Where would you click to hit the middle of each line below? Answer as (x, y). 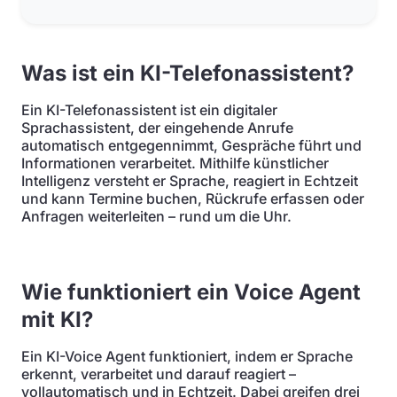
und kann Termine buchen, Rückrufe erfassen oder (193, 198)
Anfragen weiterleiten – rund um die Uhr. (156, 216)
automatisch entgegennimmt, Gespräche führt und (191, 145)
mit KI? (57, 319)
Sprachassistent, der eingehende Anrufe (157, 128)
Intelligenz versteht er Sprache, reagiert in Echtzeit (190, 181)
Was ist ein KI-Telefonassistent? (187, 73)
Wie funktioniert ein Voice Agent (191, 292)
